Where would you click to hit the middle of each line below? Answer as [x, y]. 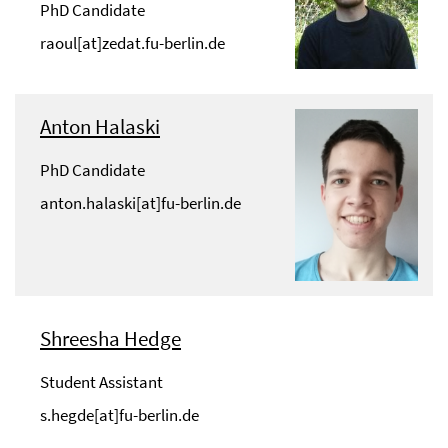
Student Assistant [101, 381]
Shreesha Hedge [110, 338]
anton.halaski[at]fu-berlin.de [140, 203]
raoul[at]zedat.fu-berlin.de [132, 43]
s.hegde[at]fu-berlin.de [119, 414]
